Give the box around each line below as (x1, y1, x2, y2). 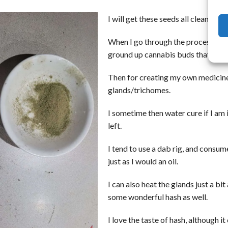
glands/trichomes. (108, 85, 170, 95)
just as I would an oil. (108, 156, 178, 166)
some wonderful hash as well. (108, 192, 208, 202)
